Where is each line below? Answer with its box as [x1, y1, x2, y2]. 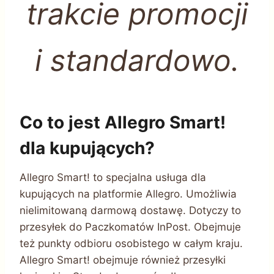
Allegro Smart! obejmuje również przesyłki [20, 253, 226, 266]
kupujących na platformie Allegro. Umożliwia [20, 187, 237, 200]
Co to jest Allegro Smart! [20, 111, 226, 133]
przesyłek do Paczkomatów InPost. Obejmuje [20, 220, 241, 233]
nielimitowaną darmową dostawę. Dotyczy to [20, 204, 241, 217]
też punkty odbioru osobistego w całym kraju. [20, 237, 243, 250]
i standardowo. [35, 42, 239, 78]
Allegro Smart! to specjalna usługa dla [20, 171, 206, 183]
